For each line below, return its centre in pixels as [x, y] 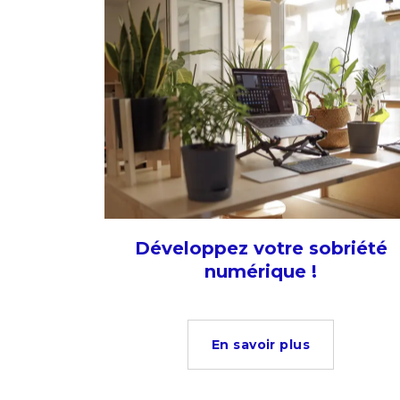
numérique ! [261, 271]
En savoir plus [261, 345]
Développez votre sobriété [261, 248]
